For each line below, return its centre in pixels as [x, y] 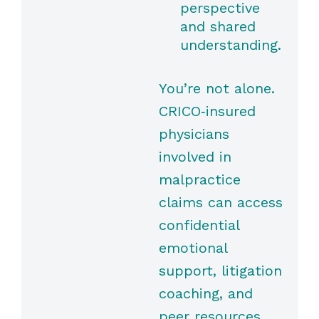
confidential [199, 225]
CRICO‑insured [207, 111]
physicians [194, 134]
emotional [193, 248]
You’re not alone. [216, 89]
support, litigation [220, 271]
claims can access [220, 203]
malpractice [199, 180]
